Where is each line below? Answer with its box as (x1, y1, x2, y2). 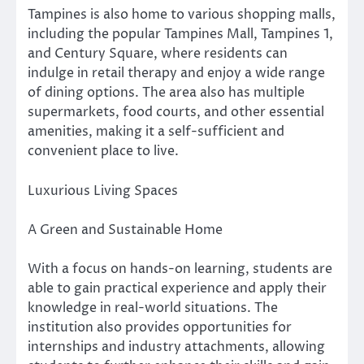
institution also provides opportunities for (28, 318, 292, 336)
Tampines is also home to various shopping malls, (28, 6, 336, 24)
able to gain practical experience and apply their (28, 279, 327, 297)
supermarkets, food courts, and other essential (28, 103, 324, 122)
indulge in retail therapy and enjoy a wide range (28, 64, 325, 83)
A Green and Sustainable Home (28, 220, 223, 239)
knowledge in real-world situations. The (28, 298, 278, 317)
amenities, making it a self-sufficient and (28, 123, 284, 141)
